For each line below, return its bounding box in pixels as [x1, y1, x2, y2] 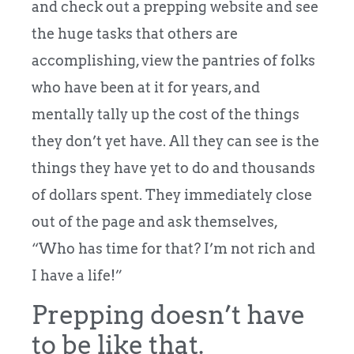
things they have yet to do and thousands [32, 159, 315, 176]
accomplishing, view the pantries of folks [32, 51, 315, 69]
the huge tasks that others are [32, 24, 238, 42]
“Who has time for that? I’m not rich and [32, 239, 315, 257]
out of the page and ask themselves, [32, 213, 277, 230]
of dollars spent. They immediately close [32, 186, 312, 203]
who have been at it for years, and [32, 78, 260, 96]
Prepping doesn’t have [32, 299, 305, 331]
